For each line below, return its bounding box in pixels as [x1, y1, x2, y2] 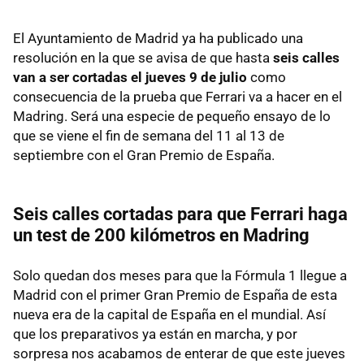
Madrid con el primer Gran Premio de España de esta [13, 287, 337, 304]
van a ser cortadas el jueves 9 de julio [13, 69, 247, 86]
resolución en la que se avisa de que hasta [13, 50, 273, 67]
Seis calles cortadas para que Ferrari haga [13, 204, 348, 225]
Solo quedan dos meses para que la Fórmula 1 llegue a [13, 267, 347, 284]
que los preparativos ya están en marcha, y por [13, 326, 297, 343]
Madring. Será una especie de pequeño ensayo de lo [13, 108, 331, 125]
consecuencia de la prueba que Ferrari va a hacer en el [13, 89, 342, 106]
